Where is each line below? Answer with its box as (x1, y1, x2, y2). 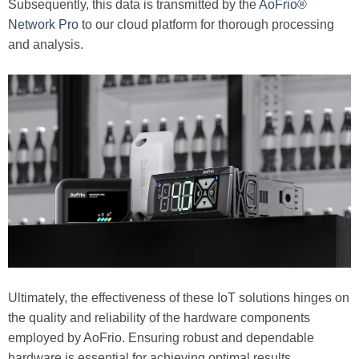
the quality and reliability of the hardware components (8, 311, 310, 325)
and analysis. (8, 38, 83, 51)
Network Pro (8, 18, 82, 31)
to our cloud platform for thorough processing (82, 18, 334, 31)
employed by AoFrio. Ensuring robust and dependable (8, 331, 314, 345)
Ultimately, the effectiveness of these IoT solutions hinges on (8, 291, 349, 305)
